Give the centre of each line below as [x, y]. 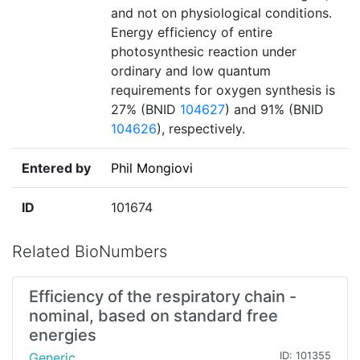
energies [63, 335]
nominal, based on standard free [153, 316]
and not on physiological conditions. [221, 13]
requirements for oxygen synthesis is [223, 90]
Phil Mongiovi [152, 168]
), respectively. [201, 129]
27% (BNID [145, 110]
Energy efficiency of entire [192, 33]
